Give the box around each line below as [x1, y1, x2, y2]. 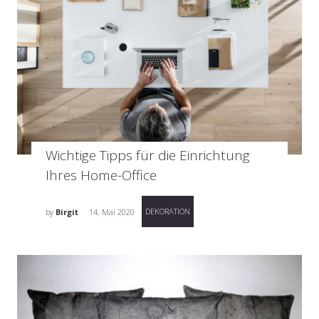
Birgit [56, 206, 78, 218]
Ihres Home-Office [46, 166, 157, 185]
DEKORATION [145, 206, 190, 217]
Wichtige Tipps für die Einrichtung [46, 146, 250, 165]
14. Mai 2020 [89, 206, 135, 218]
